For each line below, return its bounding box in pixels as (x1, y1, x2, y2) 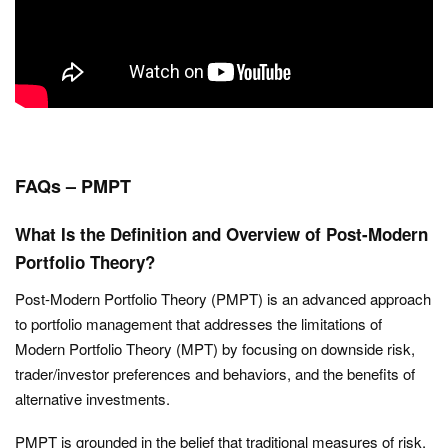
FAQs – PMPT (15, 173, 131, 200)
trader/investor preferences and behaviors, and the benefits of (15, 363, 415, 385)
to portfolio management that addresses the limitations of (15, 313, 382, 335)
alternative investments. (15, 388, 170, 410)
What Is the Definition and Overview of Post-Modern (15, 222, 428, 247)
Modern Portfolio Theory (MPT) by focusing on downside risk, (15, 338, 415, 360)
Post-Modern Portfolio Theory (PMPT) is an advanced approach (15, 288, 431, 310)
